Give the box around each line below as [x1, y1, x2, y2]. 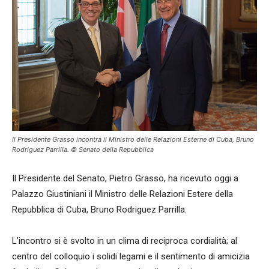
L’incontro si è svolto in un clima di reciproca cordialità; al [12, 235, 237, 246]
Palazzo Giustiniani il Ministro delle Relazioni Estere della [12, 188, 233, 199]
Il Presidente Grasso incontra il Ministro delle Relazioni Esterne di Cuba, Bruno [12, 134, 254, 144]
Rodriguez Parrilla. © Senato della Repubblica [12, 145, 154, 154]
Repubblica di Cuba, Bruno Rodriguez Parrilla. [12, 204, 187, 215]
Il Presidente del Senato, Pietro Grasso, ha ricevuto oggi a [12, 172, 238, 184]
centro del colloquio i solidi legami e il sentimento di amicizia [12, 250, 250, 262]
